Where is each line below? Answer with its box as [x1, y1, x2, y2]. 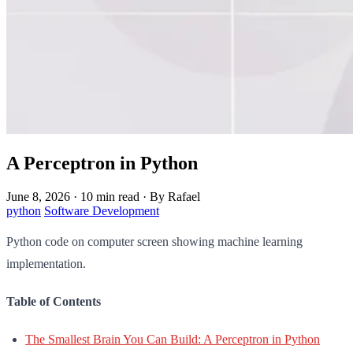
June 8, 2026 [6, 189, 70, 203]
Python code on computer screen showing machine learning [6, 234, 303, 248]
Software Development [44, 203, 159, 217]
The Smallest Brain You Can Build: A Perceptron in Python [25, 332, 320, 346]
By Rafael [150, 189, 200, 203]
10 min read [80, 189, 139, 203]
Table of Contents [6, 294, 101, 308]
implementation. [6, 256, 86, 270]
